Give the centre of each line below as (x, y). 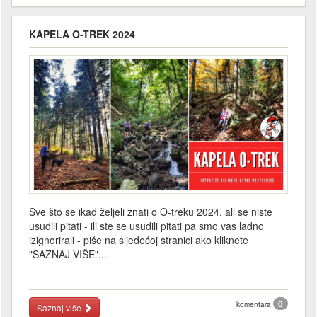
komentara (255, 304)
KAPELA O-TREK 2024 (82, 34)
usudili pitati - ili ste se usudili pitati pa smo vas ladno (146, 225)
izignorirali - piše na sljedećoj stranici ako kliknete (139, 240)
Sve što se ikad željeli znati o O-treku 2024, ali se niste (151, 211)
